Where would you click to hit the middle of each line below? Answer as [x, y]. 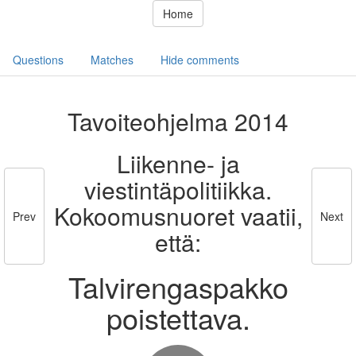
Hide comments [200, 60]
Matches [112, 60]
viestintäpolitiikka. [178, 190]
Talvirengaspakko [178, 286]
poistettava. [178, 317]
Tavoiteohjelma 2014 [178, 121]
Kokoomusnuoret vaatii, [178, 216]
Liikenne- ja [178, 163]
